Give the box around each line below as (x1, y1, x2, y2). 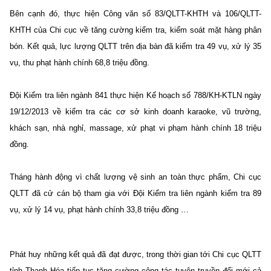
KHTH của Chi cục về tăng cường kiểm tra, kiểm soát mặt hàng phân (10, 25, 261, 34)
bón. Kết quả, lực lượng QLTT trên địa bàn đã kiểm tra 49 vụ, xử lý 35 (10, 41, 261, 51)
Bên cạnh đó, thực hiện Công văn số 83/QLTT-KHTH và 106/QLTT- (10, 8, 261, 18)
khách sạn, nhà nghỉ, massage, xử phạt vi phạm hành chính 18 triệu (10, 123, 261, 132)
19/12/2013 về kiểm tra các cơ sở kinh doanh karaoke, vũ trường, (10, 106, 261, 116)
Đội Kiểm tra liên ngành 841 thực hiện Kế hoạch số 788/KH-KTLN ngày (10, 90, 261, 100)
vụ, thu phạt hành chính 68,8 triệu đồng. (10, 57, 149, 67)
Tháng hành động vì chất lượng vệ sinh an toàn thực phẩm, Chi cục (10, 172, 261, 181)
